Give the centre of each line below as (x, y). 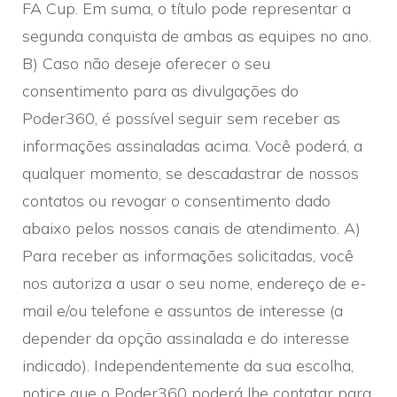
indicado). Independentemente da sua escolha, (188, 365)
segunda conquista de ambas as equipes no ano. (197, 35)
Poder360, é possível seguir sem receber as (181, 118)
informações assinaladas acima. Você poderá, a (192, 145)
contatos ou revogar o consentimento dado (176, 200)
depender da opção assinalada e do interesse (186, 338)
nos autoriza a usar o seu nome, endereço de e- (195, 283)
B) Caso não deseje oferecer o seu (146, 63)
